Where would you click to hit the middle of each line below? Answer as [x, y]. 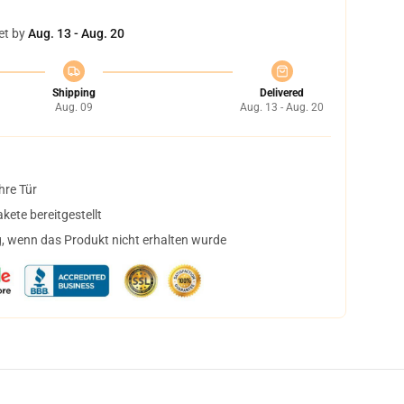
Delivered [282, 93]
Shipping [73, 93]
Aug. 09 [73, 107]
